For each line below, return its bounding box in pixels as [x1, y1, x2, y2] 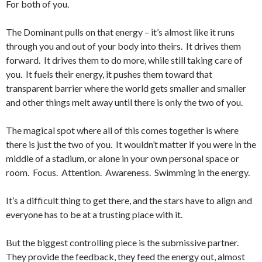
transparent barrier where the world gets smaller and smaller [6, 82, 246, 94]
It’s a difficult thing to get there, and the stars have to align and [6, 194, 252, 206]
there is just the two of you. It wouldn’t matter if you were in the [6, 138, 256, 150]
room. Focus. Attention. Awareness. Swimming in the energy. [6, 166, 250, 178]
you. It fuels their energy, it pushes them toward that [6, 68, 212, 80]
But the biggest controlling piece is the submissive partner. [6, 236, 240, 248]
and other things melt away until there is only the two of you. [6, 96, 243, 108]
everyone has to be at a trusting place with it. [6, 208, 182, 220]
